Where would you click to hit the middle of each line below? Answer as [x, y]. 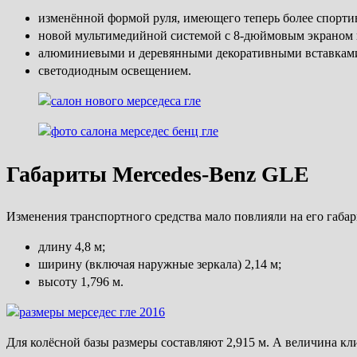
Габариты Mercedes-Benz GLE [158, 175]
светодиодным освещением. [115, 70]
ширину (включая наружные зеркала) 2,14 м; [160, 265]
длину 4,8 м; [72, 247]
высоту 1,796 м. [81, 282]
